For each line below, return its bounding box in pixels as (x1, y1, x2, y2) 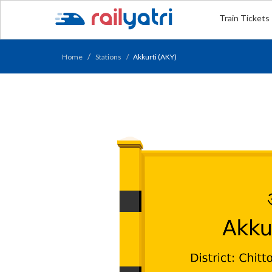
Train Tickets (219, 13, 270, 23)
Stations (95, 52, 121, 61)
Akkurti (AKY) (133, 52, 177, 61)
